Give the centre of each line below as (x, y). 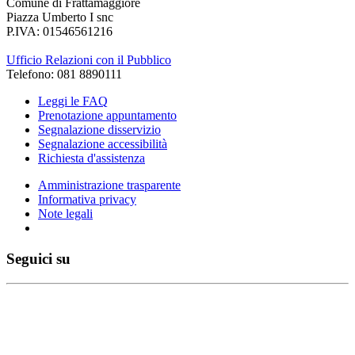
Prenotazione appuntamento (107, 116)
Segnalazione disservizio (99, 130)
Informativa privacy (87, 200)
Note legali (65, 214)
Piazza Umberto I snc (60, 17)
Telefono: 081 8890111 (64, 74)
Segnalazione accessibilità (103, 144)
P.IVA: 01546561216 (59, 32)
